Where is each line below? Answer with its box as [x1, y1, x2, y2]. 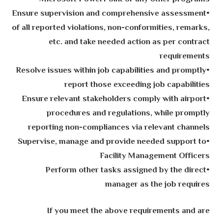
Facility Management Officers [99, 149, 210, 163]
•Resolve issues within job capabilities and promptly [15, 64, 206, 77]
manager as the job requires [105, 178, 210, 191]
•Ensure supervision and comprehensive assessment [11, 7, 206, 20]
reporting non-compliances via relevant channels [27, 121, 210, 134]
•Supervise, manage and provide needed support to [17, 135, 206, 148]
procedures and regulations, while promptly [46, 107, 210, 120]
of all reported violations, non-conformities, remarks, [11, 21, 210, 34]
